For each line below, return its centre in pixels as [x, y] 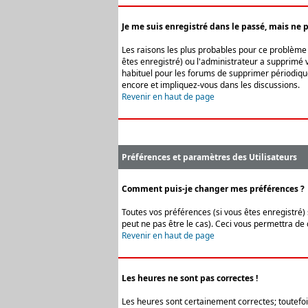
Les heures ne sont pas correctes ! [190, 278]
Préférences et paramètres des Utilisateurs [209, 157]
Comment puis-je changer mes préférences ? [213, 189]
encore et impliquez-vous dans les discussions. [211, 85]
